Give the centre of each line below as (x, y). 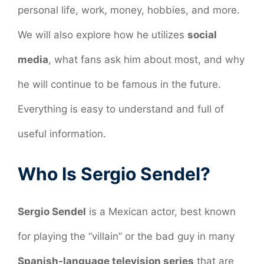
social (202, 34)
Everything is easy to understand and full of (121, 109)
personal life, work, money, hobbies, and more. (129, 10)
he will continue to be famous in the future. (119, 84)
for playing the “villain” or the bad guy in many (126, 237)
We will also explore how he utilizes (103, 34)
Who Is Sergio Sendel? (114, 174)
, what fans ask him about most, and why (146, 59)
